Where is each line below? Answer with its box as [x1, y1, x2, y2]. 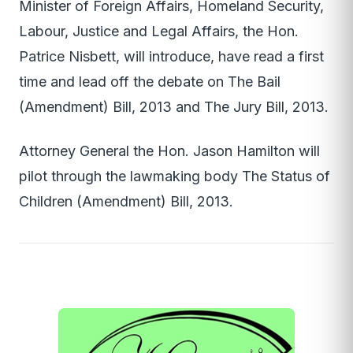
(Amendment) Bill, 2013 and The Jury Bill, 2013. [19, 98, 329, 116]
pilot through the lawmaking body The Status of [19, 168, 330, 185]
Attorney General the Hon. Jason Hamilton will [19, 143, 320, 160]
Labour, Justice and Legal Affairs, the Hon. [19, 23, 299, 40]
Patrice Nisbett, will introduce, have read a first [19, 48, 324, 65]
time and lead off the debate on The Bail [19, 73, 281, 91]
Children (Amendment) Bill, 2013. [19, 193, 233, 210]
